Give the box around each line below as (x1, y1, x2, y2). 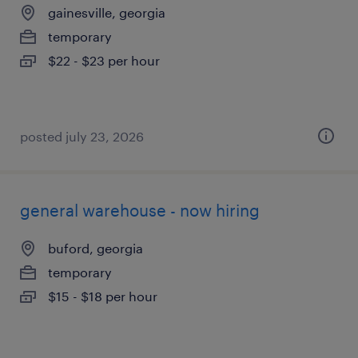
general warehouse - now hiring (20, 201, 260, 220)
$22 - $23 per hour (48, 53, 160, 68)
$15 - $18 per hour (48, 288, 157, 304)
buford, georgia (48, 241, 143, 256)
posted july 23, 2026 (20, 129, 144, 144)
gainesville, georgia (48, 5, 165, 20)
